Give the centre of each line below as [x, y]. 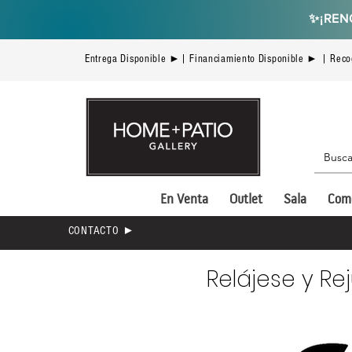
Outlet [246, 200]
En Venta [184, 200]
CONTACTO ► [102, 231]
